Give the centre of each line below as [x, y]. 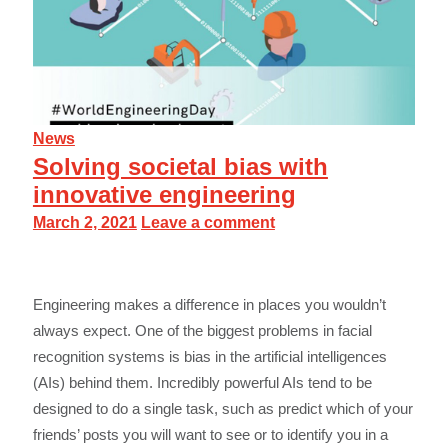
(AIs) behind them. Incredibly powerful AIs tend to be [202, 383]
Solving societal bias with [180, 167]
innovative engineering [164, 195]
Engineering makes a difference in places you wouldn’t [209, 305]
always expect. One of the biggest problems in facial [202, 331]
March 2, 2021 [84, 223]
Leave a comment [207, 223]
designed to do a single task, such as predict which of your [222, 409]
